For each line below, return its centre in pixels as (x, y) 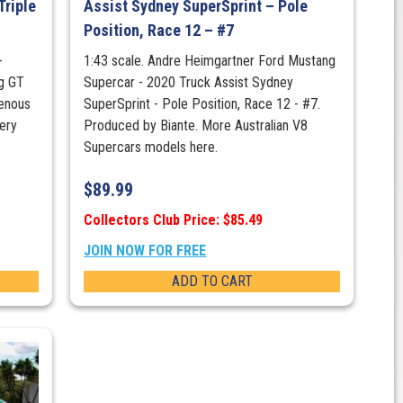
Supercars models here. (151, 148)
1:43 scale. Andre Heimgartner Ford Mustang (210, 61)
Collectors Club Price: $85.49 (174, 220)
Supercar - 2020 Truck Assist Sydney (189, 83)
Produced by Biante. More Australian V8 (196, 126)
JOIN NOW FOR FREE (145, 251)
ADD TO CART (212, 282)
